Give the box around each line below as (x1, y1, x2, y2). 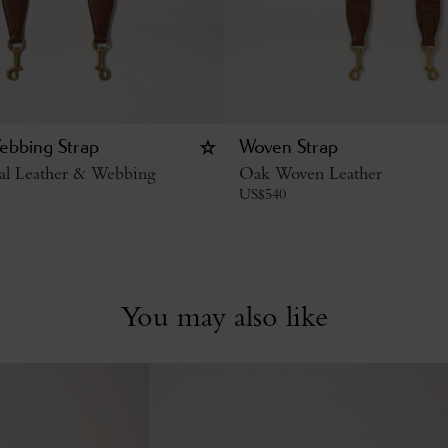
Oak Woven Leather (239, 161, 382, 184)
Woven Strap (239, 137, 338, 158)
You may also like (120, 296, 328, 334)
